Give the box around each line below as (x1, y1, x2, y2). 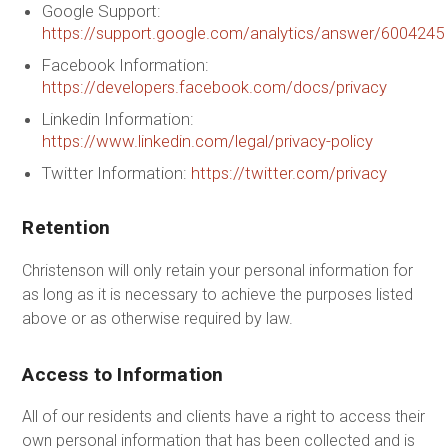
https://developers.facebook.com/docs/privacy (41, 76, 387, 97)
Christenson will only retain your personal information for (22, 260, 414, 280)
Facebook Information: (41, 54, 209, 75)
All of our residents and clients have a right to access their (22, 407, 426, 427)
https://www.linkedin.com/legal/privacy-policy (41, 130, 373, 151)
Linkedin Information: (41, 108, 194, 129)
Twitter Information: (41, 162, 191, 183)
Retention (22, 216, 111, 240)
